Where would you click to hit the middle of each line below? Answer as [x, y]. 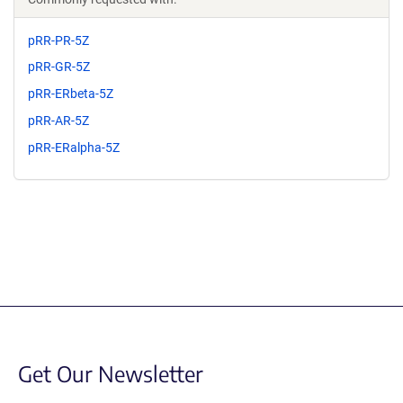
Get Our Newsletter [111, 373]
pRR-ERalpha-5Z [74, 147]
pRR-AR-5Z [58, 120]
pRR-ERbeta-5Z [71, 94]
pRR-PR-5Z [58, 40]
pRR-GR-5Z [59, 67]
